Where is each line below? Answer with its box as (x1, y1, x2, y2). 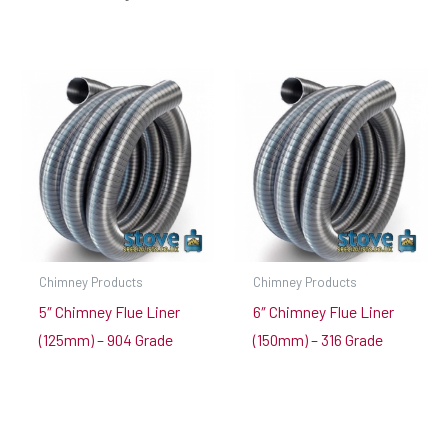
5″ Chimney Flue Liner (38, 301, 180, 321)
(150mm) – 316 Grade (252, 329, 383, 349)
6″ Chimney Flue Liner (252, 301, 394, 321)
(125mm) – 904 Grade (38, 329, 173, 349)
